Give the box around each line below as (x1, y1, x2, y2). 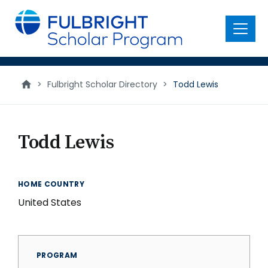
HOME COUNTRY (18, 179, 85, 189)
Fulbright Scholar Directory (47, 78, 157, 90)
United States (18, 196, 81, 209)
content (7, 17, 48, 31)
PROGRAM (36, 250, 78, 260)
